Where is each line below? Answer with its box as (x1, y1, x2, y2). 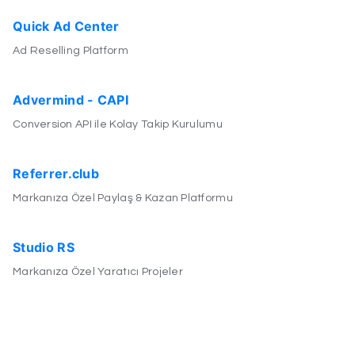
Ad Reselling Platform (12, 44, 128, 56)
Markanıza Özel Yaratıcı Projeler (12, 265, 183, 277)
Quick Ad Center (12, 17, 120, 34)
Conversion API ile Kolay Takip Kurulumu (12, 118, 223, 130)
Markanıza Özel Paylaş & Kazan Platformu (12, 192, 233, 204)
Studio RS (12, 239, 74, 255)
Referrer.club (12, 165, 100, 181)
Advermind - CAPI (12, 91, 129, 108)
